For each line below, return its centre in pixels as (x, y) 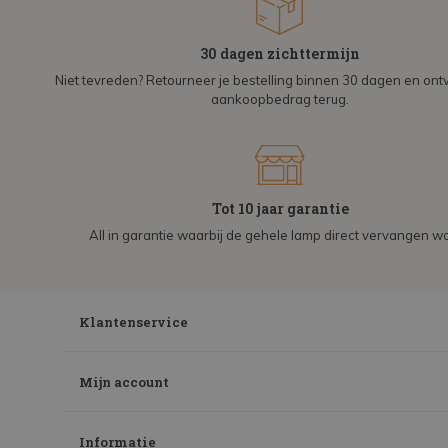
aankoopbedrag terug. (280, 99)
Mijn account (124, 382)
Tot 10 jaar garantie (280, 209)
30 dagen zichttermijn (280, 54)
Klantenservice (133, 322)
